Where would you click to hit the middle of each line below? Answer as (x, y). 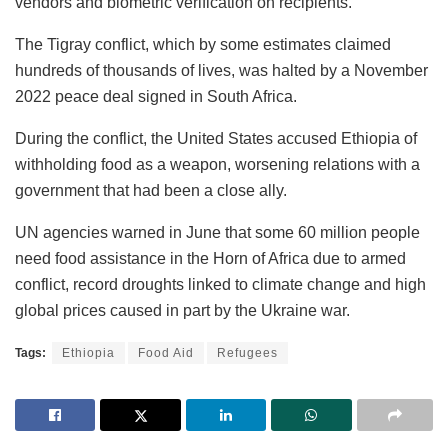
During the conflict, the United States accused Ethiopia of (216, 138)
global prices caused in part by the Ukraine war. (182, 310)
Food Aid (166, 352)
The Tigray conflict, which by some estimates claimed (203, 44)
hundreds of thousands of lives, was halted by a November (221, 70)
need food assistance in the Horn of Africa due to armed (210, 258)
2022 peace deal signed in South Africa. (156, 96)
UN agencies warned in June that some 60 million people (217, 232)
